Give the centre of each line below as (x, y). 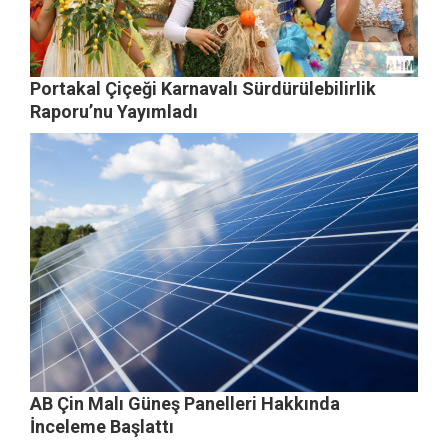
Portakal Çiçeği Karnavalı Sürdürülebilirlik (203, 89)
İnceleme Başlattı (102, 426)
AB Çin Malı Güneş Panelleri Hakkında (185, 403)
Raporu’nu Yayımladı (114, 112)
